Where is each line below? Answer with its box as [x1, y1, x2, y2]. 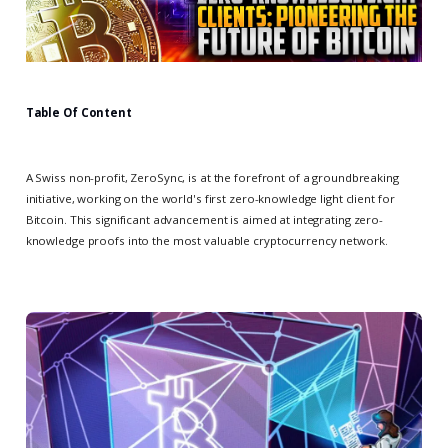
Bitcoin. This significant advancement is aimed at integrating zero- [25, 212, 383, 228]
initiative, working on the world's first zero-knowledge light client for [25, 191, 395, 207]
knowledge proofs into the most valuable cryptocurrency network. [25, 233, 388, 249]
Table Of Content [25, 104, 132, 120]
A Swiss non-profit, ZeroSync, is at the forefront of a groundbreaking [25, 170, 399, 186]
